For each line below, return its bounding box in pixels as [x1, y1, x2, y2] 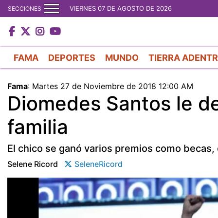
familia [7, 114, 68, 139]
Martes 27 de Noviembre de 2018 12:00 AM [32, 81, 193, 91]
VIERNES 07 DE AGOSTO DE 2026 [70, 4, 172, 12]
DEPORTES [48, 52, 95, 63]
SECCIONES [8, 4, 41, 12]
